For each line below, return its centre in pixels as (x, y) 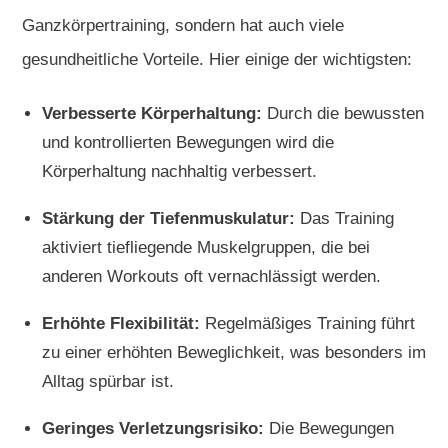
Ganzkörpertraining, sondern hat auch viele (183, 25)
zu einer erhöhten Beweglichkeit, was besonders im (234, 352)
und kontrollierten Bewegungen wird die (188, 142)
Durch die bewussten (343, 113)
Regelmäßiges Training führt (307, 323)
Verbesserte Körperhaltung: (152, 113)
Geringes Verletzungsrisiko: (153, 428)
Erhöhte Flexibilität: (121, 323)
